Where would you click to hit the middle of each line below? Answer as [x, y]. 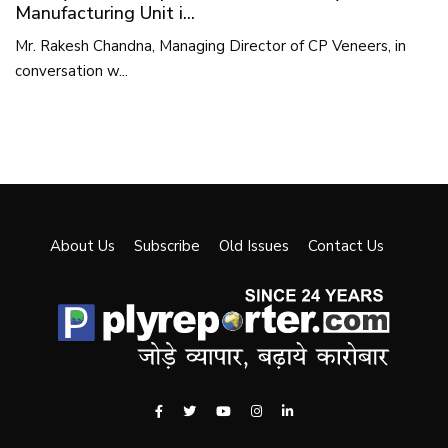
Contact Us [345, 246]
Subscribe [166, 246]
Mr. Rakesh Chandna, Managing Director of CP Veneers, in [210, 46]
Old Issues [253, 246]
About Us [82, 246]
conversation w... [71, 71]
